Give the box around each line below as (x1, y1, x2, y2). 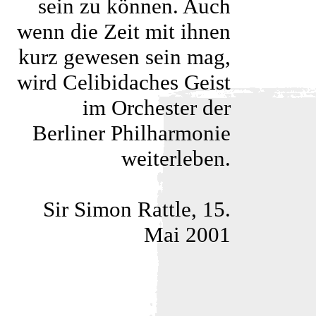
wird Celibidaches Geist (17, 70, 231, 95)
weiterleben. (121, 146, 231, 171)
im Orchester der (83, 95, 231, 120)
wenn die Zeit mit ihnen (17, 19, 231, 44)
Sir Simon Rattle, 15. (43, 197, 231, 221)
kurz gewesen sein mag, (18, 44, 231, 69)
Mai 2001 (144, 222, 231, 247)
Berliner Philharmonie (32, 121, 231, 145)
